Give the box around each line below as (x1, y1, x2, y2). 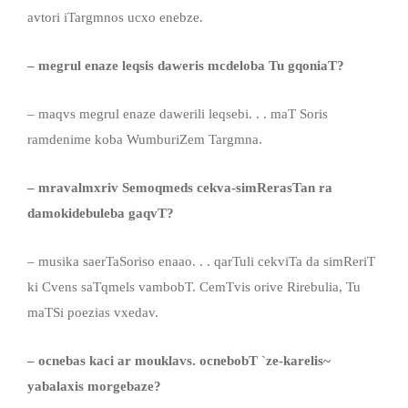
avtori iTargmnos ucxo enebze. (27, 9, 203, 25)
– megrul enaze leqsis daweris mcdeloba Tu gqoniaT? (27, 57, 344, 73)
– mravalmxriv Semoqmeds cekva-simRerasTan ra (27, 179, 332, 195)
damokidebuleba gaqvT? (27, 205, 174, 220)
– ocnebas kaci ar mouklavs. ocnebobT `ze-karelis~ (27, 352, 331, 368)
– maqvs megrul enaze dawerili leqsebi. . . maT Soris (27, 106, 328, 121)
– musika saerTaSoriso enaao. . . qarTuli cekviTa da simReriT (27, 253, 375, 269)
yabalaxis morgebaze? (27, 378, 161, 393)
